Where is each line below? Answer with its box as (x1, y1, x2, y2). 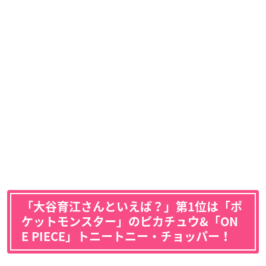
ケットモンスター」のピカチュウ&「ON (21, 215, 238, 227)
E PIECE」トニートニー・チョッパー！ (21, 230, 232, 242)
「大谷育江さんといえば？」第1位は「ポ (21, 200, 242, 213)
